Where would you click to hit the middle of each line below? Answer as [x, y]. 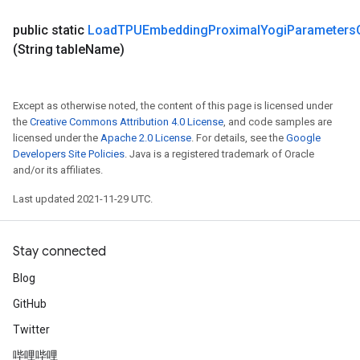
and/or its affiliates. [58, 170]
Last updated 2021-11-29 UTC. [83, 199]
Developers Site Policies [69, 154]
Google [303, 138]
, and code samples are [278, 122]
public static [50, 30]
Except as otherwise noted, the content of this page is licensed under [173, 106]
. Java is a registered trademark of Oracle [219, 154]
